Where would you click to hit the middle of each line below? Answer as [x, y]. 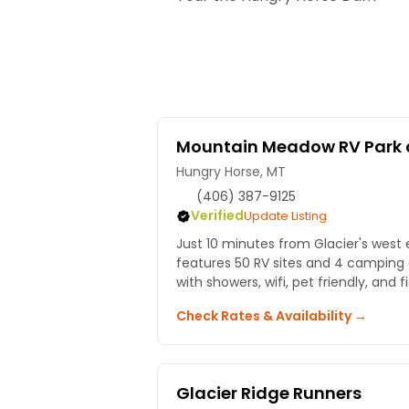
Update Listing [285, 216]
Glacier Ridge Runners [269, 393]
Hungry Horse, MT [231, 172]
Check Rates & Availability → [272, 316]
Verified [217, 216]
